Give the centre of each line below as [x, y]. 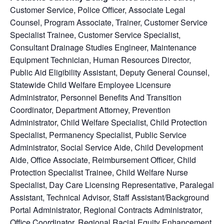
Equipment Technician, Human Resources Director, [100, 60]
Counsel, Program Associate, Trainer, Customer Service [109, 22]
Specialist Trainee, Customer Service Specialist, [95, 35]
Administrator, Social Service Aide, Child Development [106, 147]
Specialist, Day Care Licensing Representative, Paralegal [112, 185]
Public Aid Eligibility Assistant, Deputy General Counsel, [110, 72]
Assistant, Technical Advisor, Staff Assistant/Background [109, 197]
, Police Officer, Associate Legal [129, 10]
